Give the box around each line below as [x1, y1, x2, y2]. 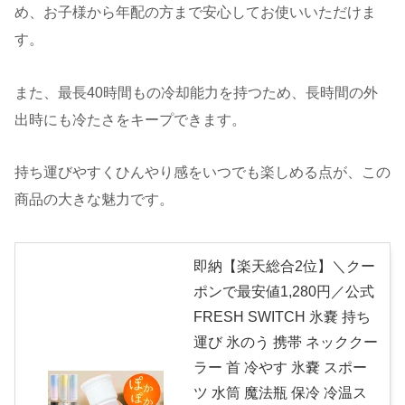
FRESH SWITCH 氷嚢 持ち [193, 309, 371, 325]
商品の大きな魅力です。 [14, 192, 174, 208]
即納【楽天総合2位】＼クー [193, 259, 375, 275]
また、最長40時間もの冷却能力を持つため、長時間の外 [14, 84, 378, 100]
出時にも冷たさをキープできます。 [14, 111, 246, 127]
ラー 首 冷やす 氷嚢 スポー [193, 360, 367, 376]
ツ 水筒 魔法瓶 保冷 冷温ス [193, 385, 367, 401]
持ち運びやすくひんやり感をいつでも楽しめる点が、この [14, 165, 391, 181]
